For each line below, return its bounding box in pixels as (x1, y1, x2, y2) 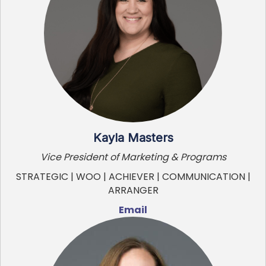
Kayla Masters (93, 130, 173, 145)
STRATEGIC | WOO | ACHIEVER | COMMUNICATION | (15, 169, 251, 183)
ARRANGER (107, 183, 159, 197)
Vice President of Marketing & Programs (40, 150, 226, 164)
